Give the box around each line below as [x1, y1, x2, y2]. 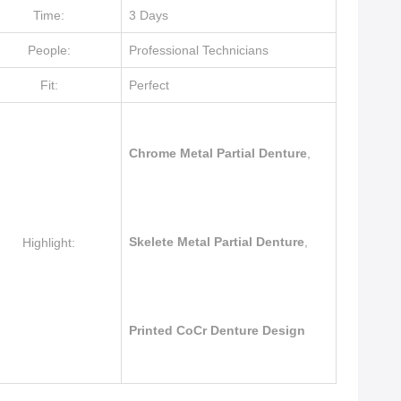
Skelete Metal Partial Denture [129, 235, 304, 249]
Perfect [129, 78, 169, 92]
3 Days [129, 8, 168, 22]
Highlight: [22, 235, 75, 250]
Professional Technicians [129, 43, 269, 57]
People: [27, 43, 71, 57]
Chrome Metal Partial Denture [129, 146, 307, 160]
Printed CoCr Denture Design [129, 323, 305, 337]
